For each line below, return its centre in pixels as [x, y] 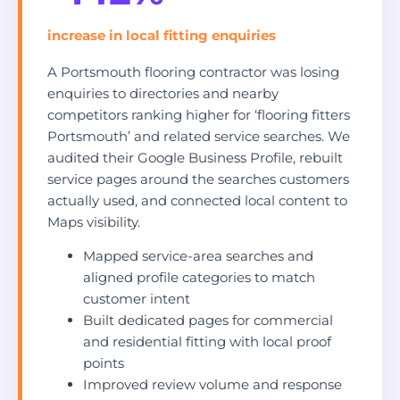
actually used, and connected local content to [197, 200]
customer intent [137, 299]
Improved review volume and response [212, 385]
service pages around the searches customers [198, 179]
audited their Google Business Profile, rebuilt [195, 157]
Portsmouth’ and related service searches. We [199, 136]
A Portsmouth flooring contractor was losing [193, 71]
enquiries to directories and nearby [163, 93]
